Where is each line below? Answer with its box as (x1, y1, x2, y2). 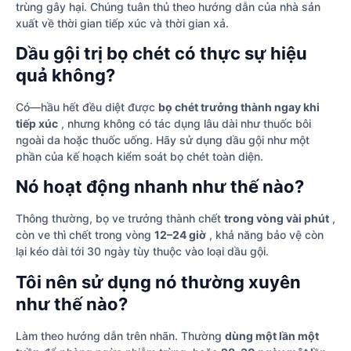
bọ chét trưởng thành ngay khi (158, 100, 320, 114)
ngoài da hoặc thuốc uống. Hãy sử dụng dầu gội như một (16, 133, 309, 147)
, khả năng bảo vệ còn (206, 228, 324, 242)
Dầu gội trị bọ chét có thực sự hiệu (16, 43, 307, 64)
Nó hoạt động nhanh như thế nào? (16, 176, 304, 197)
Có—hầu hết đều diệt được (16, 100, 158, 114)
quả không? (16, 65, 115, 86)
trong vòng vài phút (224, 212, 329, 226)
